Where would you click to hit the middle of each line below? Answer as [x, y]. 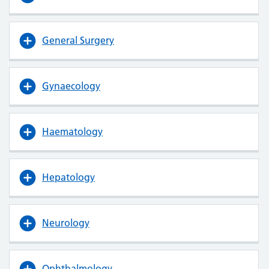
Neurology [66, 223]
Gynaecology [71, 86]
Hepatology [68, 177]
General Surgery [78, 40]
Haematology [72, 131]
